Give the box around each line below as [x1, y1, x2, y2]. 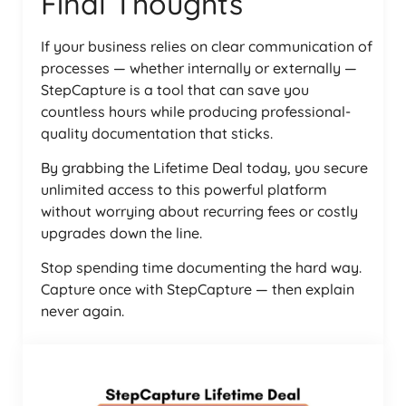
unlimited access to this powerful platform [41, 180, 327, 199]
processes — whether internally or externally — [41, 58, 357, 77]
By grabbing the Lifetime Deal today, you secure [41, 159, 368, 178]
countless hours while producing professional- [41, 101, 351, 121]
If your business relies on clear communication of [41, 36, 372, 55]
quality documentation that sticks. [41, 123, 273, 142]
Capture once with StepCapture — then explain [41, 280, 354, 299]
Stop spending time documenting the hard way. [41, 258, 362, 277]
